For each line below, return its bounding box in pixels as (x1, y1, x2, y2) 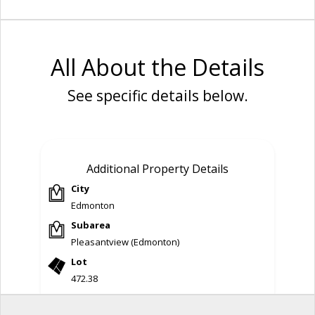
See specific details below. (67, 85, 248, 105)
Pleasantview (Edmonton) (71, 235, 180, 248)
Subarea (71, 218, 111, 231)
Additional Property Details (86, 160, 229, 176)
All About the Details (51, 51, 264, 82)
